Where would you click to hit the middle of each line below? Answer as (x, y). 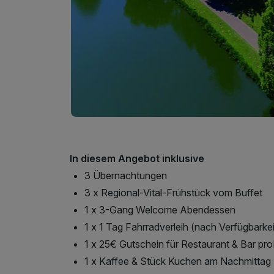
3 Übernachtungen (126, 175)
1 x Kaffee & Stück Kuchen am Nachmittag (178, 261)
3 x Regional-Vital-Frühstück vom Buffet (173, 192)
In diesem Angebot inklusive (137, 158)
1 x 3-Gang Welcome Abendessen (160, 209)
